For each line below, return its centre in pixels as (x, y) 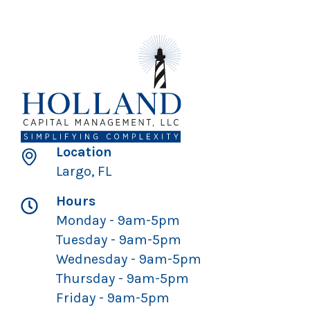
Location (84, 152)
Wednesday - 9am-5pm (129, 259)
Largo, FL (84, 171)
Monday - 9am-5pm (118, 220)
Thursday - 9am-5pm (123, 278)
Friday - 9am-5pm (113, 298)
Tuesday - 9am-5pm (119, 239)
